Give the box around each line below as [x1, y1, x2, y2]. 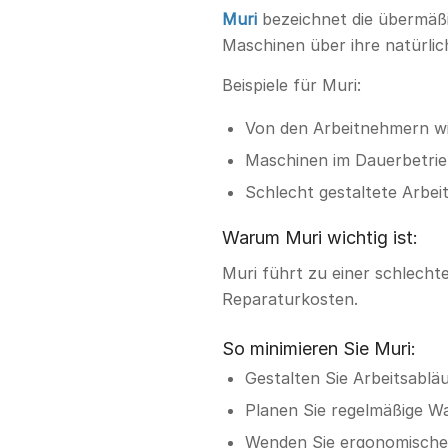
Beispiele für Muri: [222, 74, 361, 95]
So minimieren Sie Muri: [222, 338, 416, 360]
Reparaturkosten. [222, 289, 358, 310]
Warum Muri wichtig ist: [222, 226, 418, 248]
